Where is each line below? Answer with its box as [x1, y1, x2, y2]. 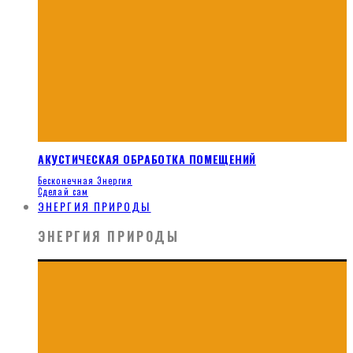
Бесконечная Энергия [38, 174, 132, 188]
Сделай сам [38, 185, 88, 199]
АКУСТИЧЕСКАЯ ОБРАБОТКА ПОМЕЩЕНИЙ [38, 150, 256, 167]
